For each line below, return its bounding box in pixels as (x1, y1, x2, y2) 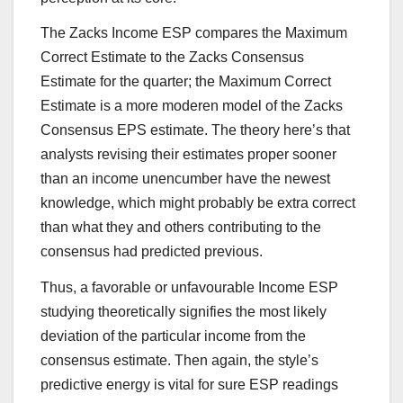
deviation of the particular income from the (40, 328, 306, 345)
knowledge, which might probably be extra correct (40, 195, 355, 211)
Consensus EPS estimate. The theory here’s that (40, 122, 350, 139)
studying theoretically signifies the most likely (40, 304, 327, 320)
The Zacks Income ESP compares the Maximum (40, 25, 347, 41)
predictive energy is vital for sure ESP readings (40, 377, 338, 393)
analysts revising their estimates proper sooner (40, 147, 336, 163)
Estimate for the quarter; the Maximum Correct (40, 74, 331, 90)
